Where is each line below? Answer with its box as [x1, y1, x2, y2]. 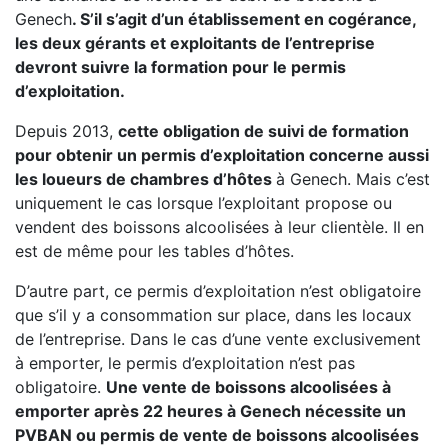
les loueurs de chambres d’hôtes [15, 169, 276, 189]
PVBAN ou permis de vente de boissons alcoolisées [15, 425, 419, 445]
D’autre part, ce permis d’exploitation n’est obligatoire [15, 281, 421, 301]
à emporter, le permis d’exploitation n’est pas [15, 353, 355, 373]
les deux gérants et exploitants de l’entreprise [15, 33, 375, 53]
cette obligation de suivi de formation [118, 121, 409, 141]
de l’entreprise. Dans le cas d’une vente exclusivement [15, 329, 421, 349]
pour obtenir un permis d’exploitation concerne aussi [15, 145, 429, 165]
